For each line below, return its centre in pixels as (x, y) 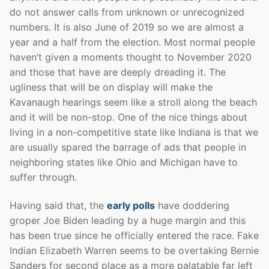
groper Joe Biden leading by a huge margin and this (128, 221)
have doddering (192, 206)
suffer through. (43, 177)
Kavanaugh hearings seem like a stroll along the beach (133, 102)
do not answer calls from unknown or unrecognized (127, 12)
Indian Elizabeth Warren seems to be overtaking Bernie (134, 251)
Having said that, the (58, 206)
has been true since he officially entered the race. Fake (134, 236)
